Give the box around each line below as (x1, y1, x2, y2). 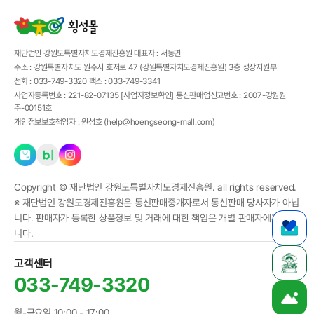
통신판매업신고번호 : (175, 90, 243, 100)
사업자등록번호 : (14, 90, 68, 100)
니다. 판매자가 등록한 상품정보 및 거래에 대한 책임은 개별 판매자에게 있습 (14, 212, 299, 224)
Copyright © (14, 181, 67, 193)
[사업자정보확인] (121, 90, 174, 100)
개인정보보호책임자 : (14, 116, 81, 127)
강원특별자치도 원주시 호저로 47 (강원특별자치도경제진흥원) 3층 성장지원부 (33, 62, 277, 72)
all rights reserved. (217, 181, 296, 193)
